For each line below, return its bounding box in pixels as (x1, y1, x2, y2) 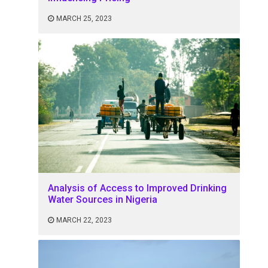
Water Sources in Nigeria (48, 193, 158, 205)
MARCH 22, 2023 (56, 215, 112, 224)
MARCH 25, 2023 (56, 14, 112, 23)
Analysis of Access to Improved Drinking (48, 182, 227, 194)
